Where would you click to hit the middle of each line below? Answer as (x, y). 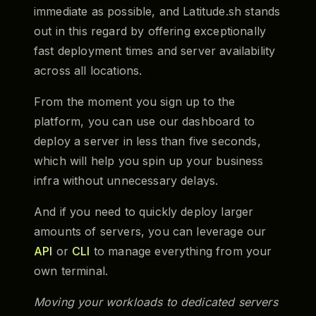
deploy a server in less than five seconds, (147, 141)
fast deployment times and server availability (155, 50)
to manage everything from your (181, 251)
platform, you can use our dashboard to (145, 121)
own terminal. (71, 271)
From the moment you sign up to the (135, 101)
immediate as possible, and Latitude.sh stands (157, 11)
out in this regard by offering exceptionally (150, 31)
